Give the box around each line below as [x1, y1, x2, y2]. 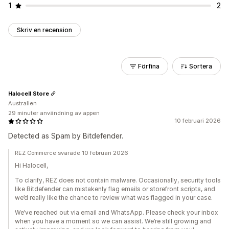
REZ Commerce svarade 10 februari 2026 [15, 149, 128, 156]
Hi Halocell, [15, 162, 48, 169]
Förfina [138, 62, 159, 70]
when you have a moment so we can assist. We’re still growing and [15, 217, 211, 225]
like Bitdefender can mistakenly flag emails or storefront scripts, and [15, 185, 215, 193]
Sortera [189, 62, 212, 70]
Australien [8, 100, 37, 107]
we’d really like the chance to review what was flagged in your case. [15, 194, 213, 201]
